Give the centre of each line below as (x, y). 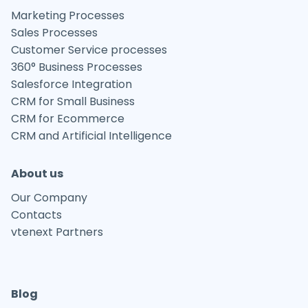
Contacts (36, 214)
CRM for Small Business (73, 101)
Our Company (49, 197)
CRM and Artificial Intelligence (91, 135)
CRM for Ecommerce (68, 118)
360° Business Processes (77, 67)
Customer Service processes (89, 49)
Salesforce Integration (71, 84)
